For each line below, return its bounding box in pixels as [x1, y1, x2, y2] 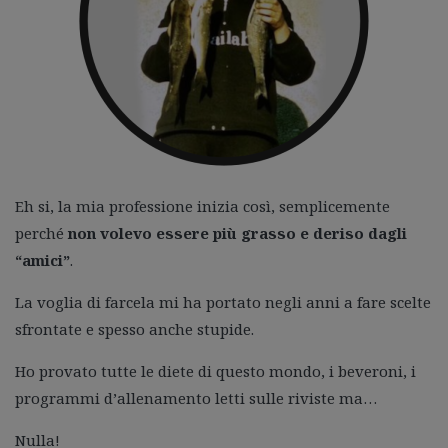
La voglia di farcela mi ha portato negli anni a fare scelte [15, 292, 431, 312]
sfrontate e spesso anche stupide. [15, 319, 254, 339]
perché [15, 223, 68, 243]
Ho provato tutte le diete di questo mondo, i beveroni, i [15, 361, 416, 381]
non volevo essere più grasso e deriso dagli [68, 223, 407, 243]
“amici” [15, 250, 70, 270]
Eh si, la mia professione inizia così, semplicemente [15, 196, 390, 216]
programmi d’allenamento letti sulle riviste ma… [15, 388, 377, 408]
